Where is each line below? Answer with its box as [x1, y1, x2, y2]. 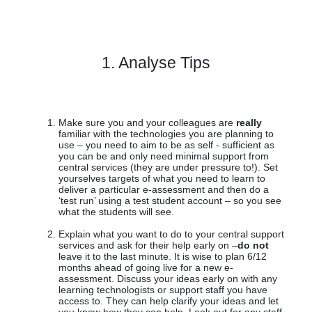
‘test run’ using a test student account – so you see [58, 195, 281, 207]
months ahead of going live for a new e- [58, 262, 233, 274]
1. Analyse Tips [102, 54, 210, 72]
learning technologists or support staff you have [58, 284, 267, 296]
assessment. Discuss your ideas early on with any [58, 273, 277, 285]
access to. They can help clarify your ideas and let [58, 295, 279, 307]
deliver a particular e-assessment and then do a [58, 184, 269, 196]
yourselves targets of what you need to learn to [58, 173, 265, 185]
